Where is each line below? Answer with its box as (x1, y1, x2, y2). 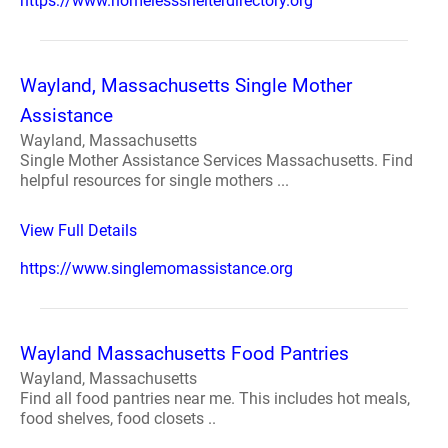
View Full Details (20, 221, 137, 240)
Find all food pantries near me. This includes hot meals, (20, 389, 410, 408)
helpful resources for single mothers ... (20, 171, 289, 190)
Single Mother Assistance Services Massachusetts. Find (20, 151, 413, 170)
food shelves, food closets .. (20, 409, 216, 428)
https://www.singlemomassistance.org (20, 259, 293, 278)
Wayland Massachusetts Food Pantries (20, 342, 349, 365)
